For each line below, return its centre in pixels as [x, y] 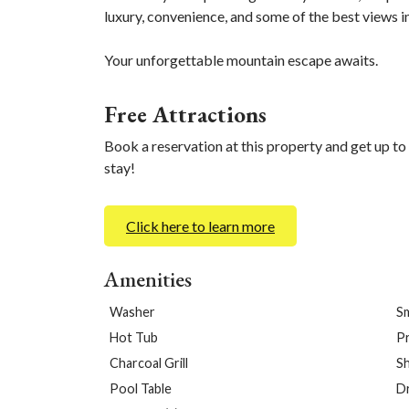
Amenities [148, 279]
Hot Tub [134, 337]
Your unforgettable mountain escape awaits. [241, 60]
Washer [132, 312]
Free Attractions [185, 114]
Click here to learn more [200, 226]
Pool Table [141, 388]
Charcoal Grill [149, 363]
